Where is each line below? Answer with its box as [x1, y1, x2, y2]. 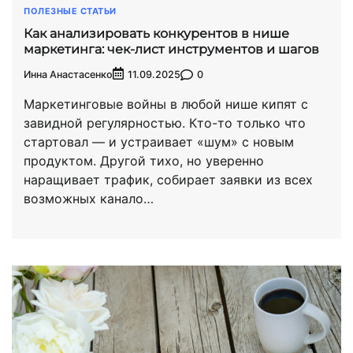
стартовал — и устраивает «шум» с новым [24, 134, 294, 150]
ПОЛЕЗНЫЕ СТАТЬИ [24, 5, 117, 17]
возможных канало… [24, 191, 154, 207]
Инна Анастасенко [24, 68, 113, 80]
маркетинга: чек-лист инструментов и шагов [24, 41, 319, 57]
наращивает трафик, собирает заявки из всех [24, 172, 313, 188]
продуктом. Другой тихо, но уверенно [24, 153, 264, 169]
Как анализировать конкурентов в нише [24, 25, 289, 41]
